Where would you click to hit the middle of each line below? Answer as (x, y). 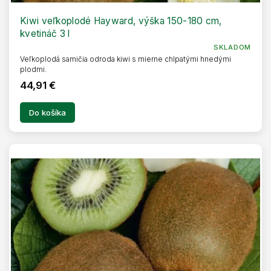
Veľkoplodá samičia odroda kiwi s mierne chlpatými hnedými (126, 59)
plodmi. (33, 70)
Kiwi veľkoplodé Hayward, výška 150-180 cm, (121, 21)
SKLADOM (232, 47)
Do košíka (47, 113)
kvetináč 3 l (45, 34)
